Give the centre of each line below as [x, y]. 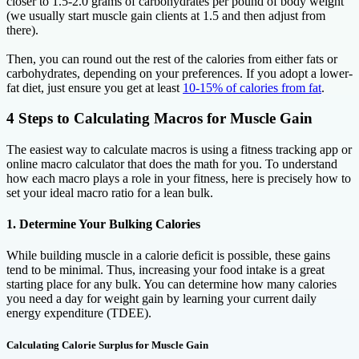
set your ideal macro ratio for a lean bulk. [110, 192]
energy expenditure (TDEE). [79, 313]
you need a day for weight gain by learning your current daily [161, 299]
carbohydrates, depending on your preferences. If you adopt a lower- [179, 73]
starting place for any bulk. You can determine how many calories [171, 284]
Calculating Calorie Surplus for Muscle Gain [107, 345]
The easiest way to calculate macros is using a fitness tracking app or [179, 149]
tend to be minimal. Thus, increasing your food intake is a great [165, 270]
